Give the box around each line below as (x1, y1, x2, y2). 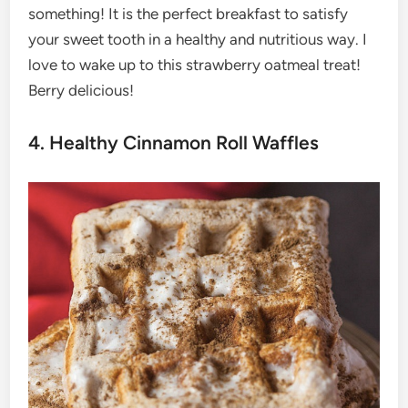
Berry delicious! (28, 81, 135, 100)
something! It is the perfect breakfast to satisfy (28, 5, 349, 24)
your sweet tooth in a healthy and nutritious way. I (28, 30, 368, 49)
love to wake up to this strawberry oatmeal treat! (28, 56, 362, 75)
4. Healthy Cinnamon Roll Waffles (28, 131, 320, 155)
